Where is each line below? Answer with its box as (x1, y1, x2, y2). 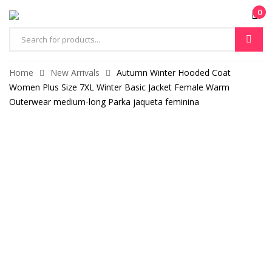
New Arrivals (50, 67, 100, 78)
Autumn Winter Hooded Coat (117, 67, 231, 78)
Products (8, 40, 43, 52)
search (8, 55, 35, 66)
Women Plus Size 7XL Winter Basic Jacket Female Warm (9, 81, 229, 93)
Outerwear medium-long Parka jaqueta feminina (9, 96, 199, 107)
